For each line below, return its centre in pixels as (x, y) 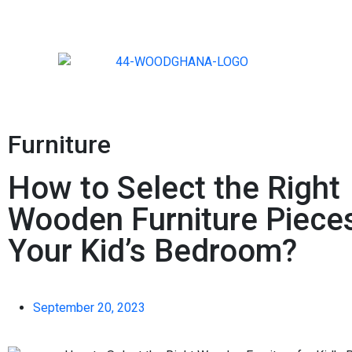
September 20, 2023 (89, 308)
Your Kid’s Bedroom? (152, 251)
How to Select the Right (174, 188)
